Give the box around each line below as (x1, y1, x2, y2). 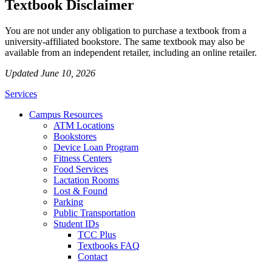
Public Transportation (53, 207, 135, 218)
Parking (53, 196, 83, 207)
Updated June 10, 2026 (5, 67, 95, 78)
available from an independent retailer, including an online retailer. (5, 47, 257, 58)
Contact (78, 251, 107, 262)
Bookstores (53, 131, 97, 141)
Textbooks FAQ (78, 240, 140, 251)
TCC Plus (78, 229, 116, 240)
